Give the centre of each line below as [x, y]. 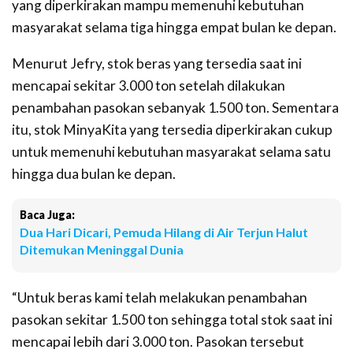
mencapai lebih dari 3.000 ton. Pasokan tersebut [158, 341]
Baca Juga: [47, 215]
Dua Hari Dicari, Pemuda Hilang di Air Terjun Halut [164, 232]
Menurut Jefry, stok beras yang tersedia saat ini [157, 63]
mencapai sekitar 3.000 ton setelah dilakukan [149, 85]
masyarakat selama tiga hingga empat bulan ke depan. [174, 27]
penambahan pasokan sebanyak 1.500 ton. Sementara [175, 107]
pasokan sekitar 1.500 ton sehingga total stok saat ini [172, 319]
